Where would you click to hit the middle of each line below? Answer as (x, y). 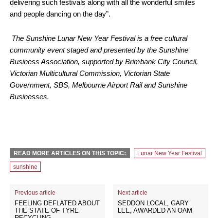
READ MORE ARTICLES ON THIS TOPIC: (70, 153)
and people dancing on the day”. (61, 14)
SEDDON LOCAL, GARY (154, 203)
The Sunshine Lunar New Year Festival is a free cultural (99, 38)
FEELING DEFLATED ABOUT (57, 203)
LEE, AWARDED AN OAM (155, 210)
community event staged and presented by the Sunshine (99, 50)
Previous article (35, 193)
